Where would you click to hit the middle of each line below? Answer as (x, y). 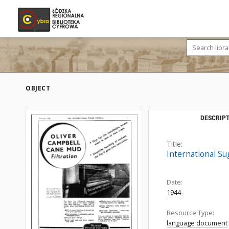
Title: (175, 144)
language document (197, 223)
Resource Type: (190, 213)
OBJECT (38, 88)
